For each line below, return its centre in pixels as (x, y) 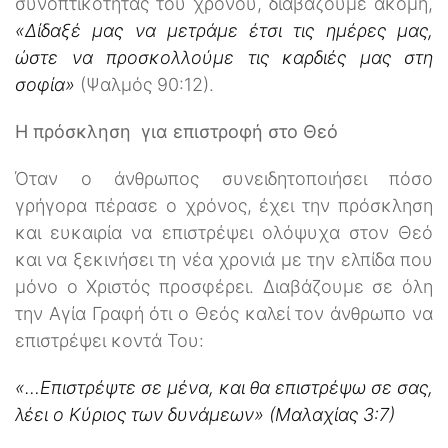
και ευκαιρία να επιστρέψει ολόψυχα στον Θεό (224, 232)
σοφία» (45, 84)
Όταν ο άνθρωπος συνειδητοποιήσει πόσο (224, 178)
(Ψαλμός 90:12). (144, 84)
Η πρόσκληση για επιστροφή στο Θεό (176, 131)
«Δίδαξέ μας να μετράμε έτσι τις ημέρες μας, (224, 30)
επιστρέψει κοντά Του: (109, 340)
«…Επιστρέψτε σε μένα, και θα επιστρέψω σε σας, (224, 387)
